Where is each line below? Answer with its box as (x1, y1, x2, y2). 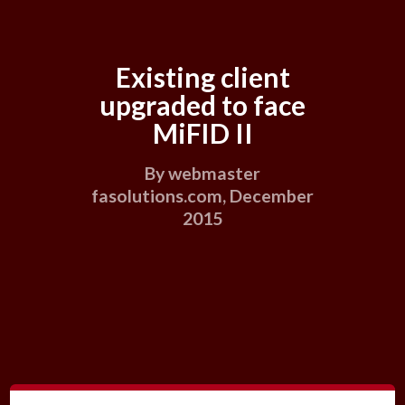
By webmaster (145, 162, 260, 184)
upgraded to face (99, 89, 306, 122)
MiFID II (152, 117, 253, 150)
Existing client (115, 61, 290, 94)
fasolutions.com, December (91, 184, 314, 206)
